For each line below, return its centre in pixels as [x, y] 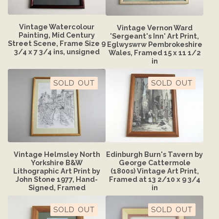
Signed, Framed [57, 187]
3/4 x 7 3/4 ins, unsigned [57, 52]
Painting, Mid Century [57, 35]
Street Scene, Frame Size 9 [57, 44]
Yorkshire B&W [57, 162]
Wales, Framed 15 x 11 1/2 [154, 52]
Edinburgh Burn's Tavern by [154, 154]
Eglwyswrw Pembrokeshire [154, 44]
